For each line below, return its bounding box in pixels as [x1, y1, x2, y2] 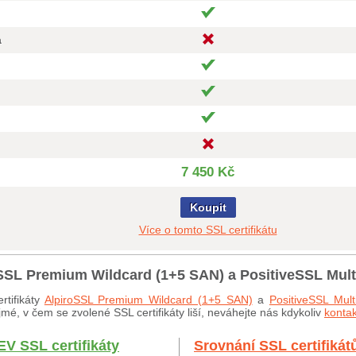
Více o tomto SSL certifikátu [138, 223, 277, 236]
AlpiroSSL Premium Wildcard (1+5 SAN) [44, 293, 253, 306]
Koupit [189, 201, 226, 214]
